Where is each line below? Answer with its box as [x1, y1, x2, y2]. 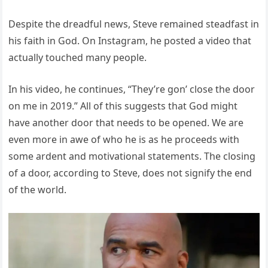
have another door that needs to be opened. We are [8, 115, 244, 129]
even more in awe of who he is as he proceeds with [8, 132, 240, 146]
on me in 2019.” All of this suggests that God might [8, 99, 238, 112]
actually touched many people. [8, 50, 147, 64]
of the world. [8, 182, 67, 196]
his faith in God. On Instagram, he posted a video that [8, 33, 252, 47]
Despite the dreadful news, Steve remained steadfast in [8, 17, 260, 31]
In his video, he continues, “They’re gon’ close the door [8, 82, 255, 96]
